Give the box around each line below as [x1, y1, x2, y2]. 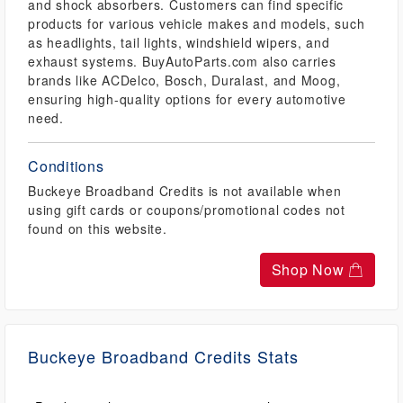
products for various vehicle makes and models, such [28, 14, 365, 32]
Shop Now [271, 259, 349, 280]
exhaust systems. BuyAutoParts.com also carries [28, 52, 336, 70]
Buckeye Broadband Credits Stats [28, 345, 299, 368]
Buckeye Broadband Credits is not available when [28, 182, 342, 200]
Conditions [28, 156, 104, 176]
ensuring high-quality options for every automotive [28, 90, 346, 108]
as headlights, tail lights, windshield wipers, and [28, 33, 330, 51]
